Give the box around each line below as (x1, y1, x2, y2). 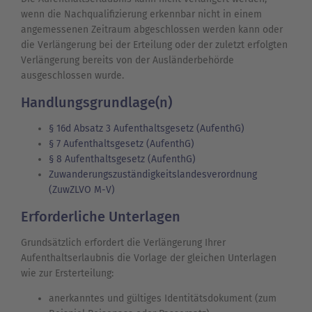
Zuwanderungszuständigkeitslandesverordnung (49, 169, 257, 181)
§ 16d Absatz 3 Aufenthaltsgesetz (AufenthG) (49, 123, 244, 135)
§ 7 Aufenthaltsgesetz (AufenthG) (49, 138, 194, 150)
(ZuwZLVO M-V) (49, 184, 115, 196)
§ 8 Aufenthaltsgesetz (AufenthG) (49, 153, 196, 166)
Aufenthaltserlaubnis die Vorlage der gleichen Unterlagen (21, 252, 276, 265)
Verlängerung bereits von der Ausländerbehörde (21, 54, 234, 67)
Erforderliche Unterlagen (21, 208, 180, 226)
